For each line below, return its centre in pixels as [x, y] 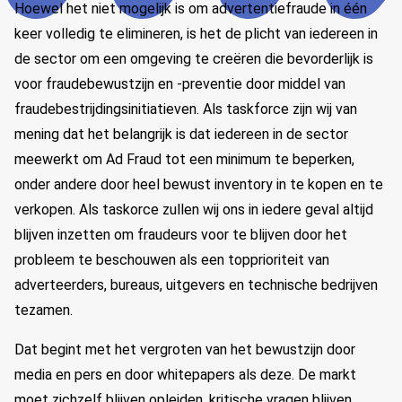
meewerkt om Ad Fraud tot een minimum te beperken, [184, 159]
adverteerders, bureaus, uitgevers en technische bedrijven [196, 285]
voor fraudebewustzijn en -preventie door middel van [180, 84]
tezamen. [44, 310]
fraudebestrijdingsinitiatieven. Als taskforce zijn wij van [186, 109]
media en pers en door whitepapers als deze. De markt [185, 375]
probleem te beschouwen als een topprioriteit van [172, 260]
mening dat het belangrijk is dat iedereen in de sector [181, 134]
